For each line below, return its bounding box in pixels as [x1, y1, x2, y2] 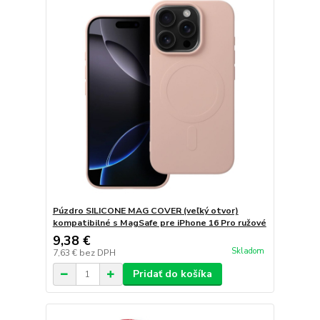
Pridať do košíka [132, 267, 212, 281]
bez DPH [79, 247, 116, 259]
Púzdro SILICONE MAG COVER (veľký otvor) [52, 205, 239, 217]
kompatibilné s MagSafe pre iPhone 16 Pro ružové [52, 217, 266, 229]
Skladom [231, 246, 264, 257]
